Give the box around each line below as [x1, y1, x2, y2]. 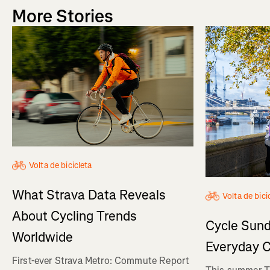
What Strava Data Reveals [12, 186, 166, 204]
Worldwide [12, 228, 73, 246]
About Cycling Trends [12, 207, 137, 225]
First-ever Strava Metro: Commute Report [12, 254, 190, 268]
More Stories [12, 4, 113, 28]
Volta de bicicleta [29, 160, 92, 172]
